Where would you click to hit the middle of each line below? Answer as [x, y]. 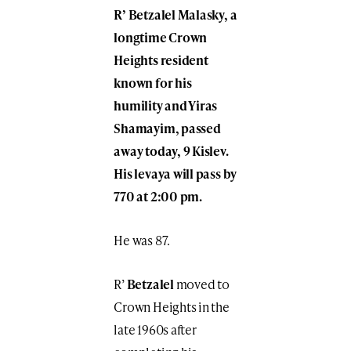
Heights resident [161, 60]
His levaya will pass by [175, 174]
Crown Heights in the [172, 307]
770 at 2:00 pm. [158, 197]
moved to [203, 284]
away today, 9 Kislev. [171, 151]
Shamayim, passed [167, 128]
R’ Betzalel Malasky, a [175, 15]
